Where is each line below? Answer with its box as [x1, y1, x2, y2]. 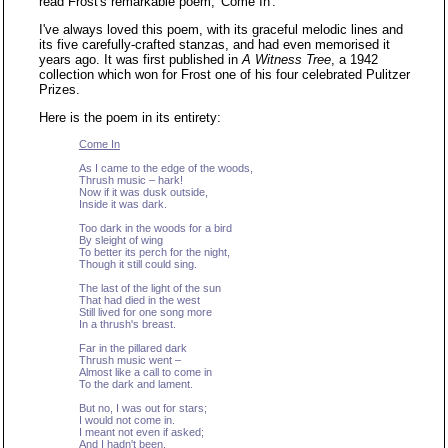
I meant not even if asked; [79, 426, 204, 438]
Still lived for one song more [79, 306, 212, 318]
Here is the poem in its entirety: [39, 110, 221, 125]
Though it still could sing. [79, 258, 197, 270]
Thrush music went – [79, 354, 181, 366]
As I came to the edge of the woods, [79, 162, 253, 174]
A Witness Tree [242, 52, 331, 67]
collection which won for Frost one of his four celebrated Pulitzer [39, 67, 410, 82]
